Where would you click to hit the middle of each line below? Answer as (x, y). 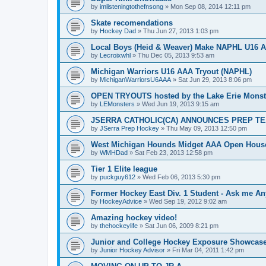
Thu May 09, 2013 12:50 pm (207, 128)
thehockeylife (119, 226)
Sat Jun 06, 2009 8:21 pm (182, 226)
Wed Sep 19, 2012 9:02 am (188, 201)
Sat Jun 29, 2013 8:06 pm (215, 80)
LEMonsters (117, 104)
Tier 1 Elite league (124, 169)
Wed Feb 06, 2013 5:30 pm (181, 177)
